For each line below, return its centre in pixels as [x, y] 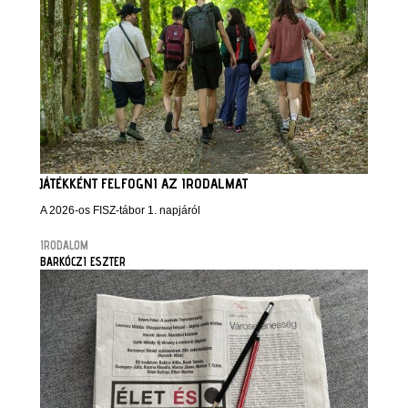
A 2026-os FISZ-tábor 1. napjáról [120, 210]
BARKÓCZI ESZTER [83, 261]
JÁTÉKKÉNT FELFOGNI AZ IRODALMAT [144, 184]
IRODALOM [64, 245]
